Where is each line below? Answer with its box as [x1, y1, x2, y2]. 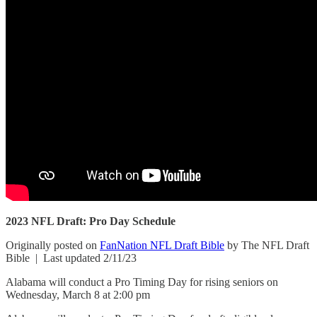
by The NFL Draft [224, 238, 309, 251]
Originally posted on [6, 238, 100, 251]
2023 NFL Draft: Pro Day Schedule [6, 214, 175, 227]
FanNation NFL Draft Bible [100, 238, 224, 251]
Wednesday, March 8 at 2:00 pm [6, 288, 150, 301]
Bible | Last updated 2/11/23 [6, 251, 137, 264]
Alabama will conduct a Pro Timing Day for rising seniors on [6, 275, 278, 288]
